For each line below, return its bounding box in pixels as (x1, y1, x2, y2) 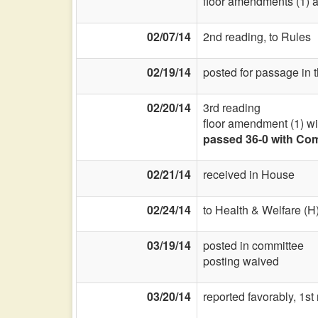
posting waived (203, 253, 279, 269)
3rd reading (203, 99, 261, 116)
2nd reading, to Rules (203, 28, 311, 45)
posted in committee (203, 237, 304, 253)
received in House (203, 166, 295, 182)
